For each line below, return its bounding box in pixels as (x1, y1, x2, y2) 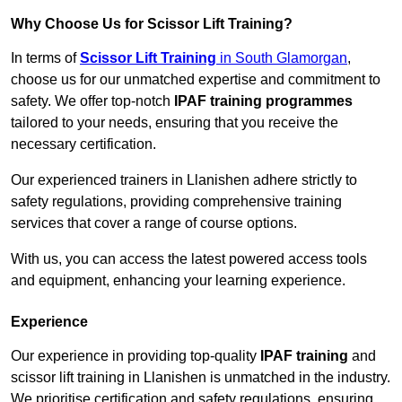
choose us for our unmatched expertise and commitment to (11, 72, 380, 88)
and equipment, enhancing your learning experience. (11, 273, 345, 289)
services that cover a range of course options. (11, 215, 297, 232)
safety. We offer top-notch (11, 93, 174, 109)
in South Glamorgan (216, 50, 347, 66)
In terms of (11, 50, 80, 66)
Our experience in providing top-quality (11, 348, 260, 364)
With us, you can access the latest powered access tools (11, 251, 367, 267)
